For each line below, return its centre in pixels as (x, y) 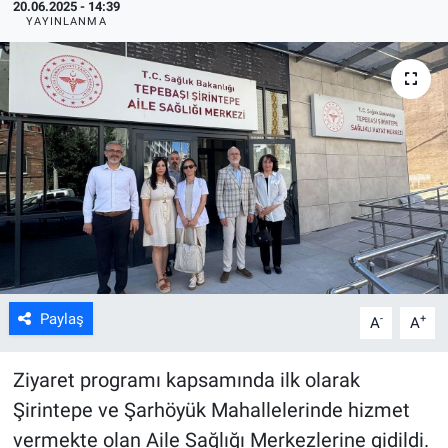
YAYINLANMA (66, 21)
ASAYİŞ (84, 36)
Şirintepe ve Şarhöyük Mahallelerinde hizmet (211, 409)
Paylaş (61, 318)
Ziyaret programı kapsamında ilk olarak (186, 379)
